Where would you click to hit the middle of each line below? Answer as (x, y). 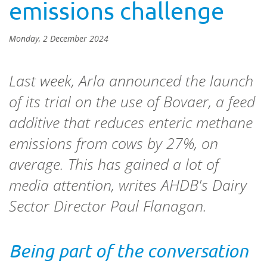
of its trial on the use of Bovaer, (110, 101)
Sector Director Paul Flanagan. (108, 206)
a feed (235, 101)
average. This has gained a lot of (114, 164)
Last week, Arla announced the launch (131, 80)
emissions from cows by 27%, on (114, 143)
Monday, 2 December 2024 (59, 38)
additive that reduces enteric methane (131, 122)
